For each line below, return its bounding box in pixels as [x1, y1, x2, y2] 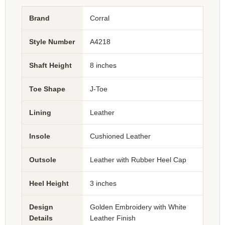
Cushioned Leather [90, 132, 151, 140]
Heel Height [29, 179, 69, 187]
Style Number [29, 37, 75, 46]
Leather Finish [90, 213, 136, 222]
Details [29, 213, 53, 222]
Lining [29, 108, 51, 117]
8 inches [90, 61, 117, 69]
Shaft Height [29, 61, 72, 69]
